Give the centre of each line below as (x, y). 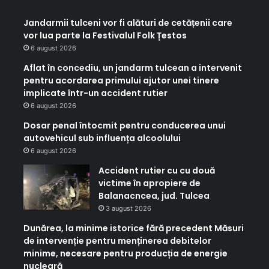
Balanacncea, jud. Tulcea (154, 196)
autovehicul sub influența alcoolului (102, 138)
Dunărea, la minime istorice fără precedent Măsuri (133, 228)
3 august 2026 (128, 209)
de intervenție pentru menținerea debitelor (117, 241)
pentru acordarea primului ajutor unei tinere (121, 81)
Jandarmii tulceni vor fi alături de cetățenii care (128, 23)
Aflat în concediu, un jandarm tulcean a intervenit (132, 68)
